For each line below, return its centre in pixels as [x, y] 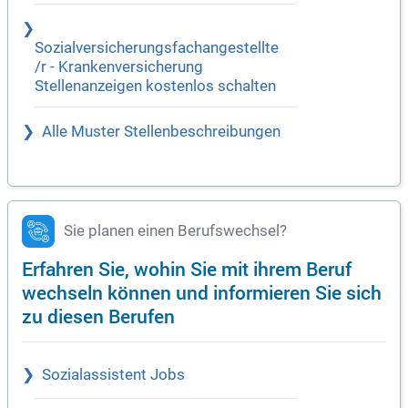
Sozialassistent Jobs [113, 374]
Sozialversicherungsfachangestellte [157, 47]
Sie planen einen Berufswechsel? [175, 230]
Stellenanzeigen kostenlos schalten [155, 86]
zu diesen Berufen [98, 315]
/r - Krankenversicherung [119, 66]
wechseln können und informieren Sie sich [202, 291]
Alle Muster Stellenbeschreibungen [161, 131]
